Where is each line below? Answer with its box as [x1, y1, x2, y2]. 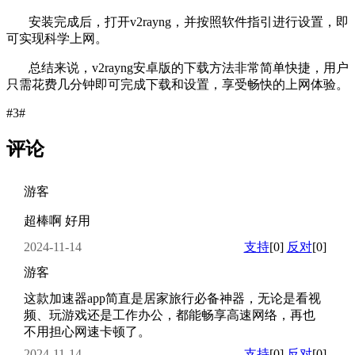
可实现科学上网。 [6, 31, 108, 45]
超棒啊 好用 [23, 213, 90, 227]
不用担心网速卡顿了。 [23, 324, 151, 338]
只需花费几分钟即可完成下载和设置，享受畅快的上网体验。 [6, 77, 349, 91]
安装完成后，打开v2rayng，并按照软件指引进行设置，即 [6, 14, 349, 29]
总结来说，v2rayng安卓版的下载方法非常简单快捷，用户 [6, 60, 349, 74]
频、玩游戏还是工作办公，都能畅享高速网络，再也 [23, 307, 315, 322]
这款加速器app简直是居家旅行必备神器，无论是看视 [23, 291, 321, 305]
